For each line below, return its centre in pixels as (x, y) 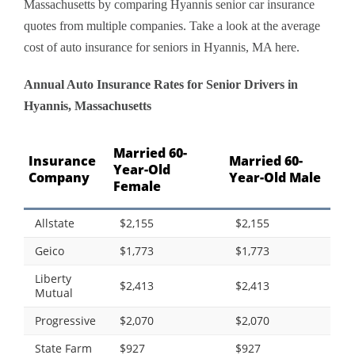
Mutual (54, 293)
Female (137, 187)
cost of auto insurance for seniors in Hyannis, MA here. (162, 48)
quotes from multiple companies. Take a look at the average (172, 26)
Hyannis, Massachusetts (88, 106)
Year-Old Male (275, 178)
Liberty (53, 279)
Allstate (55, 223)
